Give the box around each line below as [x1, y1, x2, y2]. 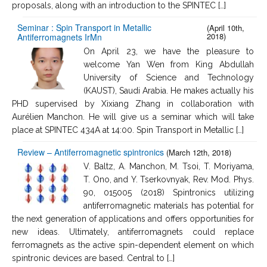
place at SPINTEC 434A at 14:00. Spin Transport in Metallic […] [12, 125, 244, 135]
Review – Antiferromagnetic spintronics [17, 145, 164, 158]
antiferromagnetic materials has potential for [83, 200, 254, 210]
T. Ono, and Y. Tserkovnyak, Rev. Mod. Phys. [83, 174, 254, 184]
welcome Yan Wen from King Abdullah [83, 59, 254, 69]
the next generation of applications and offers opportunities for [12, 213, 254, 223]
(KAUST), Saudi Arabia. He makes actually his [83, 85, 254, 95]
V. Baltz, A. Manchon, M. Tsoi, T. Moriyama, [83, 161, 254, 171]
